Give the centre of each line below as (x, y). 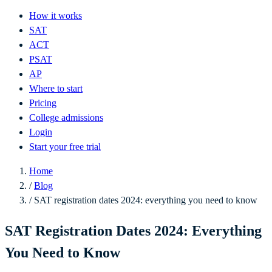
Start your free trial (65, 147)
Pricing (43, 103)
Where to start (56, 88)
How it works (56, 15)
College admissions (66, 117)
